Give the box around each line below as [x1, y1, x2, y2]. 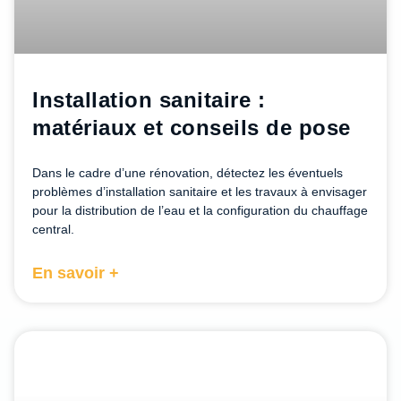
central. [32, 222, 74, 237]
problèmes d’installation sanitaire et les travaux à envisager [32, 184, 367, 200]
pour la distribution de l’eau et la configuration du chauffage [32, 203, 368, 218]
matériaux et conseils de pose [32, 115, 351, 141]
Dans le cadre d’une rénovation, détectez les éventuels [32, 166, 343, 181]
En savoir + [32, 264, 119, 283]
